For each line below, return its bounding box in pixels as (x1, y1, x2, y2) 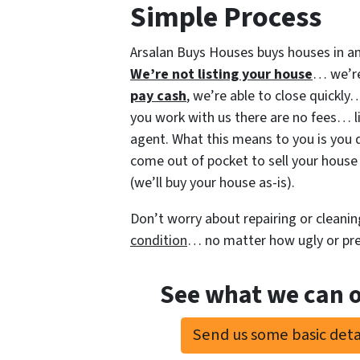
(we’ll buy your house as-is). (130, 172, 295, 193)
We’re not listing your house (130, 63, 313, 84)
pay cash (130, 85, 186, 106)
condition (130, 230, 187, 251)
